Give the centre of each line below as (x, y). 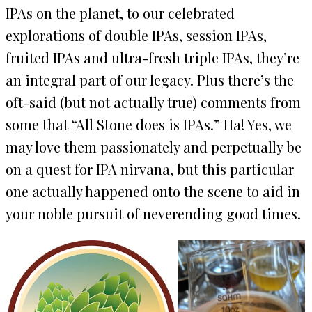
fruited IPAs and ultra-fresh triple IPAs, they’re (153, 58)
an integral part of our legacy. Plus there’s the (150, 80)
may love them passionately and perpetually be (154, 147)
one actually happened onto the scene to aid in (153, 192)
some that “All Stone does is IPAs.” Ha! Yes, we (149, 125)
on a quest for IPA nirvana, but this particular (150, 169)
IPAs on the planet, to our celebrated (120, 13)
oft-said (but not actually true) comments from (153, 102)
